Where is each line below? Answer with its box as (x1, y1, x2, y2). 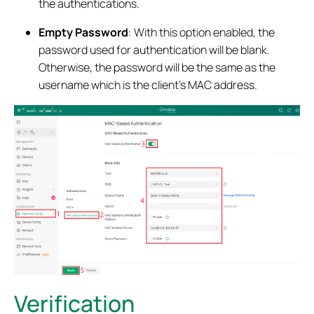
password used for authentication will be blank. (39, 42, 271, 58)
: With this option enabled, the (128, 25, 275, 41)
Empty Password (39, 25, 129, 41)
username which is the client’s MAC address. (39, 77, 258, 93)
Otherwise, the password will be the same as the (39, 60, 276, 76)
